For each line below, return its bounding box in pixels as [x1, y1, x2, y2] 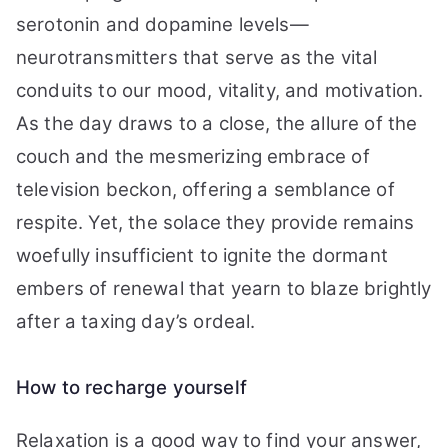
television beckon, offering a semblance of [16, 178, 395, 201]
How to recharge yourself [16, 376, 247, 399]
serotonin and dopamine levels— [16, 13, 309, 36]
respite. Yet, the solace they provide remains [16, 211, 415, 234]
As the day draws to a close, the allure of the [16, 112, 418, 135]
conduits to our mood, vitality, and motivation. [16, 79, 424, 102]
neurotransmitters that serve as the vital [16, 46, 378, 69]
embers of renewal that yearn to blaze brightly [16, 277, 432, 300]
